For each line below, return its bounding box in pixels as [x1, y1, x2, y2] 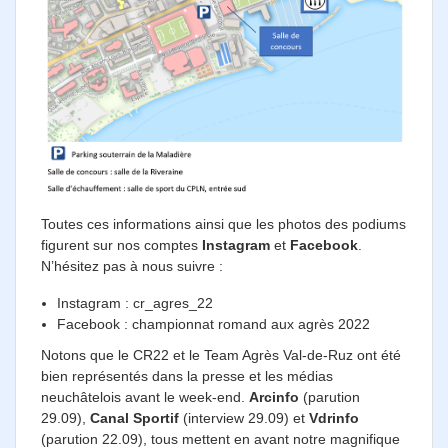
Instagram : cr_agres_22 [57, 294, 213, 311]
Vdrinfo [309, 409, 359, 426]
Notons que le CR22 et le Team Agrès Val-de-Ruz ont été [41, 346, 401, 363]
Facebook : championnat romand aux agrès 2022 [57, 315, 370, 332]
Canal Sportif [90, 409, 179, 426]
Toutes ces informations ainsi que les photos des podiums [41, 215, 406, 232]
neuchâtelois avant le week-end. [41, 388, 249, 405]
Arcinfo [249, 388, 299, 405]
